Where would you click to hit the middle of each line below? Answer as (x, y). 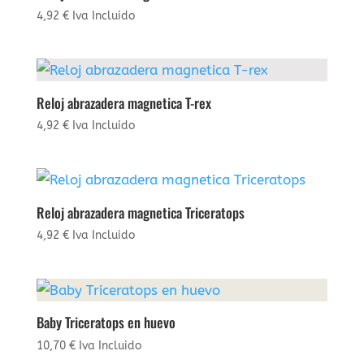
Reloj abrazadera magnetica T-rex (123, 102)
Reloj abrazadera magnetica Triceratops (140, 212)
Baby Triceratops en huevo (106, 323)
